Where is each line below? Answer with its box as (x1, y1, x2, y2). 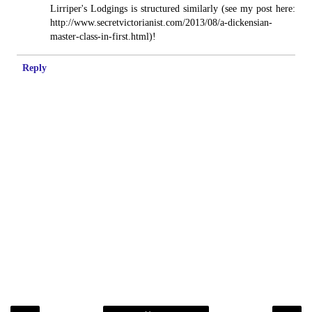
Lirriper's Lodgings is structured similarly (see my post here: (50, 2, 295, 14)
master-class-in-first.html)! (50, 30, 157, 42)
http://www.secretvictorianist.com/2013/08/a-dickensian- (50, 16, 273, 28)
